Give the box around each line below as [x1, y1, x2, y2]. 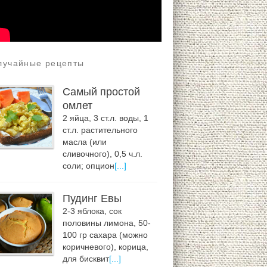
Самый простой [63, 85, 141, 98]
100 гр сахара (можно [63, 231, 148, 240]
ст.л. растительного [63, 125, 138, 135]
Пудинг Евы [63, 193, 122, 205]
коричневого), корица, [63, 243, 149, 252]
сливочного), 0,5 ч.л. [63, 149, 143, 159]
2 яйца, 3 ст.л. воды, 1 [63, 113, 149, 123]
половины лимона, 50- [63, 219, 151, 228]
